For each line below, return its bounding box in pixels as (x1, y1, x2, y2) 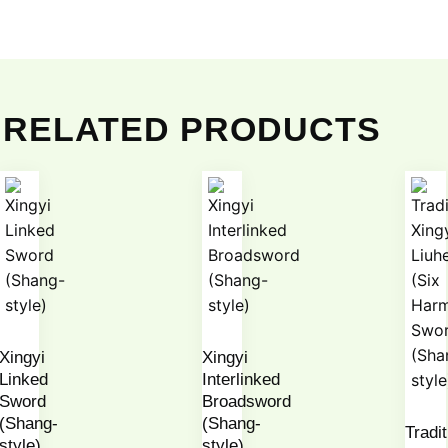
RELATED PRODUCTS (3, 109, 381, 148)
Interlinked (201, 370, 280, 390)
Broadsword (201, 392, 291, 412)
